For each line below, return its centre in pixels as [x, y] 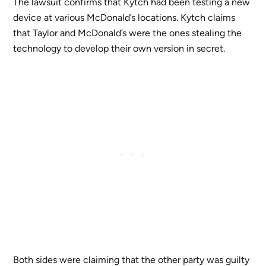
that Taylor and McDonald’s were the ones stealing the [128, 33]
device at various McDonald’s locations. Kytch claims [124, 18]
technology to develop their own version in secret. [119, 49]
